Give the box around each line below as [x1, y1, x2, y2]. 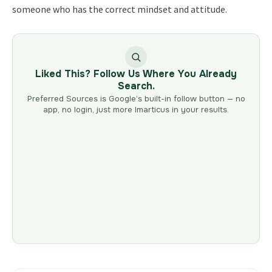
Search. [117, 79, 155, 92]
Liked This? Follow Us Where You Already [35, 67, 237, 80]
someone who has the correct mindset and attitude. [12, 2, 227, 15]
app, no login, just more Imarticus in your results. [43, 104, 229, 115]
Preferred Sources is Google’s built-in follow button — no [27, 93, 245, 104]
